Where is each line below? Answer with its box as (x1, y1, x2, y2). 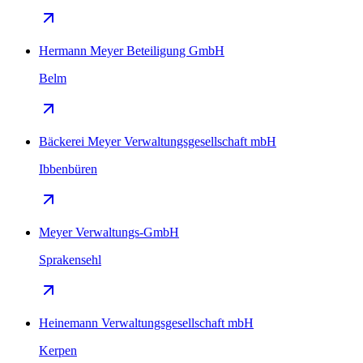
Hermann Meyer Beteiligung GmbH (39, 43, 224, 58)
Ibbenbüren (39, 161, 97, 176)
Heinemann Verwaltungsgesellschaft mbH (39, 315, 254, 330)
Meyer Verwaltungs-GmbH (39, 224, 179, 239)
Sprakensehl (39, 252, 101, 267)
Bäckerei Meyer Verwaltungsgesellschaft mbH (39, 134, 276, 148)
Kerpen (39, 343, 77, 357)
